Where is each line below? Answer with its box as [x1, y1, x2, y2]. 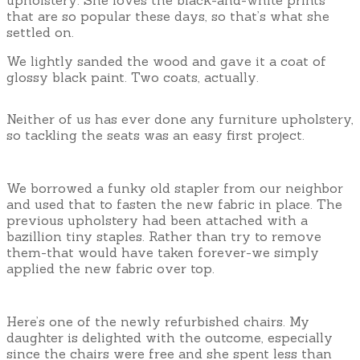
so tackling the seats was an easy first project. [6, 126, 305, 143]
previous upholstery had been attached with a [6, 211, 308, 228]
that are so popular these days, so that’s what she [6, 7, 329, 24]
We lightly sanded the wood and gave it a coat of [6, 52, 326, 69]
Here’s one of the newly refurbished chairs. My [6, 313, 309, 329]
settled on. [6, 23, 74, 40]
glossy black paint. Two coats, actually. [6, 68, 259, 85]
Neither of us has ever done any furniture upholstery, [6, 110, 354, 127]
